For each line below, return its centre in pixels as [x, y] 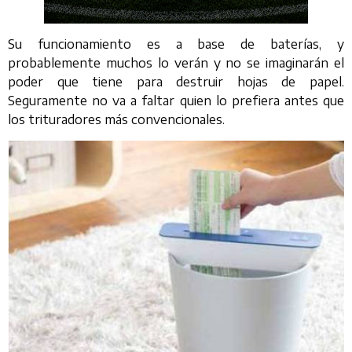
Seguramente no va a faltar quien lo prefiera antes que [176, 101]
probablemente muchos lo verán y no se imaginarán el [176, 63]
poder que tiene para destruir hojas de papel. [176, 82]
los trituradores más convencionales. [116, 120]
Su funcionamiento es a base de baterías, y [176, 44]
